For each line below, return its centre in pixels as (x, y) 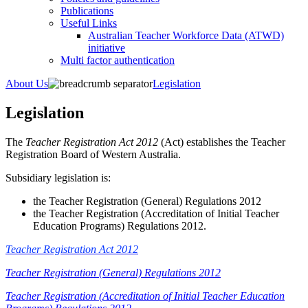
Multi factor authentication (118, 60)
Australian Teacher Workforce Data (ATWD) (186, 35)
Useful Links (89, 23)
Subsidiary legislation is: (58, 177)
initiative (107, 48)
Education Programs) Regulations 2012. (120, 225)
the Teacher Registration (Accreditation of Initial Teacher (156, 213)
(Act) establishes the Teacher (222, 142)
